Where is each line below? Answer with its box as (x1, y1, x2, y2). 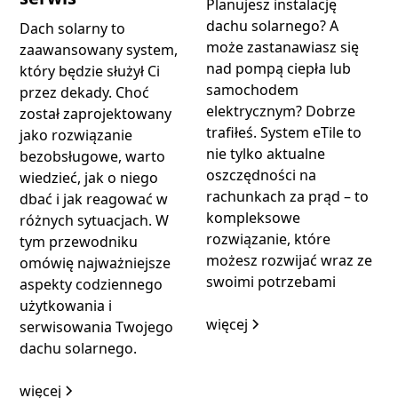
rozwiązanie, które (206, 228, 330, 249)
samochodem (206, 79, 298, 99)
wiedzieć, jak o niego (20, 168, 159, 188)
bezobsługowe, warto (20, 147, 166, 167)
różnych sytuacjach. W (20, 211, 170, 231)
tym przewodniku (20, 232, 139, 252)
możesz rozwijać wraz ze (206, 250, 372, 270)
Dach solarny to (20, 19, 126, 39)
